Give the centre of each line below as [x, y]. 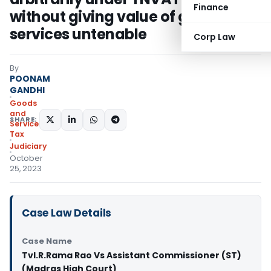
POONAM [30, 79]
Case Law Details [67, 213]
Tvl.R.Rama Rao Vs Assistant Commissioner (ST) [132, 255]
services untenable [78, 34]
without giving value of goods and [133, 17]
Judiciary [28, 146]
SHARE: [23, 119]
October [26, 158]
